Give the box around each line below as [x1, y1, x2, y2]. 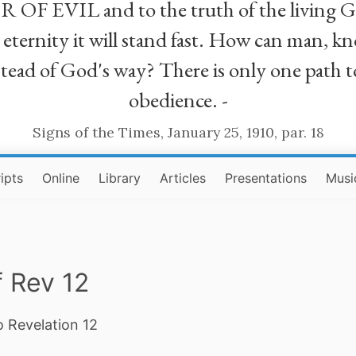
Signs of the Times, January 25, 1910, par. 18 [32, 123, 324, 141]
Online [42, 170, 80, 186]
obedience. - [128, 86, 228, 114]
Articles [160, 170, 207, 186]
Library [99, 170, 141, 186]
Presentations [225, 170, 308, 186]
